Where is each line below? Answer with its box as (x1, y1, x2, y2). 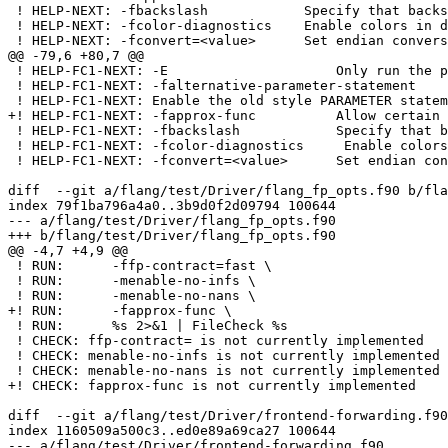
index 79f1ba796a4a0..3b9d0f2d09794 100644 (8, 198, 336, 214)
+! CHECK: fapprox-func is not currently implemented (8, 378, 416, 394)
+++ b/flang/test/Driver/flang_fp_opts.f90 (8, 228, 336, 244)
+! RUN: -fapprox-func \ (8, 303, 232, 319)
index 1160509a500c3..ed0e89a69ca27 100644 (8, 423, 336, 439)
